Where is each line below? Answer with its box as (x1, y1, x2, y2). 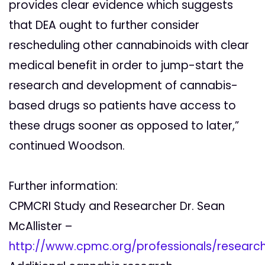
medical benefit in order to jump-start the (9, 57, 244, 74)
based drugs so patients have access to (9, 98, 236, 114)
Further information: (9, 178, 118, 195)
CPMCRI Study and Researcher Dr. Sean (9, 198, 225, 215)
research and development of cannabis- (9, 77, 238, 94)
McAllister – (9, 218, 72, 235)
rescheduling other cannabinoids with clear (9, 37, 249, 54)
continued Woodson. (9, 138, 125, 154)
